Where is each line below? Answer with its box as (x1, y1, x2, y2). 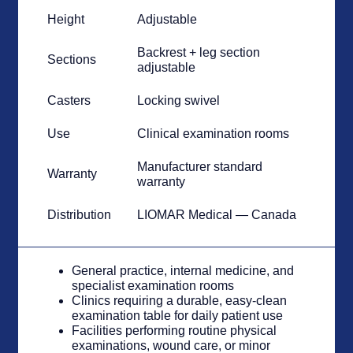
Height (47, 13, 85, 27)
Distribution (47, 208, 112, 222)
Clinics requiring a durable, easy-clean (72, 294, 288, 308)
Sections (47, 53, 97, 67)
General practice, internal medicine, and (72, 264, 295, 278)
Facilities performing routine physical (72, 324, 277, 338)
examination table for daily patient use (72, 309, 284, 323)
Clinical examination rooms (137, 127, 290, 141)
